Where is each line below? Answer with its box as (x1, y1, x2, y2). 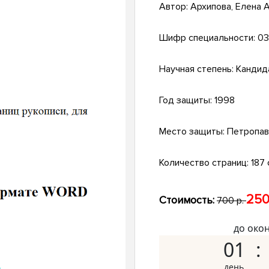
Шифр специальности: (159, 32, 258, 44)
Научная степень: (159, 63, 236, 76)
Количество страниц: (159, 157, 251, 169)
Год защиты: (159, 94, 214, 107)
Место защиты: (159, 125, 227, 138)
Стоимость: (159, 193, 214, 207)
